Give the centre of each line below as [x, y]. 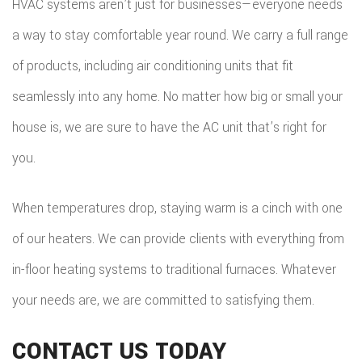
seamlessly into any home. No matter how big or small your [177, 97]
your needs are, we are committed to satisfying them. [163, 300]
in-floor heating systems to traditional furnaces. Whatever [174, 269]
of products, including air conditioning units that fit [153, 66]
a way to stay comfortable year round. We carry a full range [180, 35]
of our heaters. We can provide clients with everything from [178, 239]
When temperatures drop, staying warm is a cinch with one [177, 208]
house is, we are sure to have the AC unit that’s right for [169, 127]
